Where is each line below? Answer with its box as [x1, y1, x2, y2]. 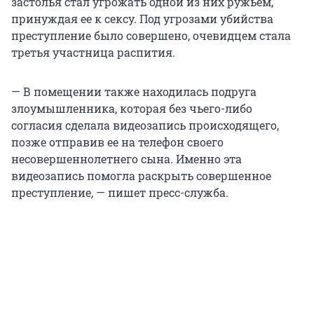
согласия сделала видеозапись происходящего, [11, 117, 279, 132]
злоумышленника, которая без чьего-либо [11, 100, 252, 116]
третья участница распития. [11, 44, 175, 60]
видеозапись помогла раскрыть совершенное [11, 168, 271, 183]
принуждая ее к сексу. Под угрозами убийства [11, 11, 273, 26]
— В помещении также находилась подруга [11, 83, 257, 99]
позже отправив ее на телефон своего [11, 134, 224, 149]
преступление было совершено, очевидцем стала [11, 27, 291, 43]
